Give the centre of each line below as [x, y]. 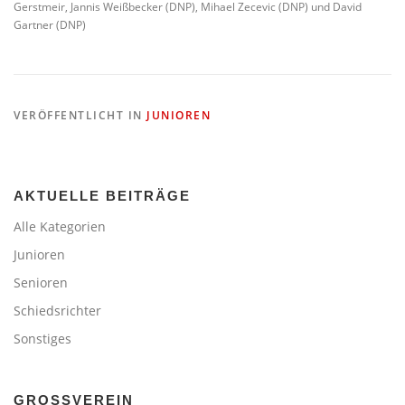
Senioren [41, 282]
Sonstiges [42, 338]
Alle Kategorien [60, 226]
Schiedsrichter [57, 310]
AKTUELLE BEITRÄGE [102, 195]
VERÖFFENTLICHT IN [80, 115]
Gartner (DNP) [50, 25]
